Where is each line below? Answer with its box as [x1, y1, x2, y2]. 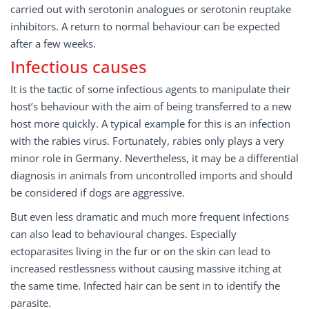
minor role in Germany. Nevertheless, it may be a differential [10, 151, 299, 165]
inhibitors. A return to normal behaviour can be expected [10, 19, 280, 33]
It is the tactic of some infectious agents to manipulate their [10, 82, 290, 96]
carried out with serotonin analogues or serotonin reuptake [10, 2, 291, 16]
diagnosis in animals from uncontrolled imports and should [10, 168, 292, 182]
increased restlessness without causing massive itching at [10, 261, 281, 275]
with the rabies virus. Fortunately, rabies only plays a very [10, 134, 284, 148]
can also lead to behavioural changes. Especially [10, 227, 237, 241]
